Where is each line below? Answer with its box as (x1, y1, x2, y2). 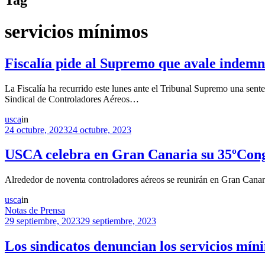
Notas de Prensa (5, 205, 65, 216)
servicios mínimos (5, 21, 148, 43)
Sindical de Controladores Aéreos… (5, 93, 139, 104)
